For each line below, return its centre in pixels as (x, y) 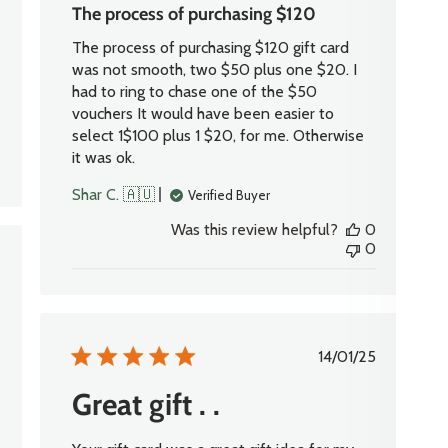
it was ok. (104, 158)
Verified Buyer (229, 194)
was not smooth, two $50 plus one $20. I (215, 70)
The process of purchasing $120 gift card (211, 48)
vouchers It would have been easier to (203, 114)
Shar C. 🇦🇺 (114, 195)
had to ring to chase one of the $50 (195, 92)
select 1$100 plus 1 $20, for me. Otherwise (218, 136)
